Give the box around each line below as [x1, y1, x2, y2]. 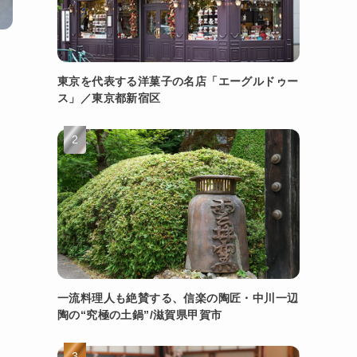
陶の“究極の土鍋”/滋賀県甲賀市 [57, 308, 222, 321]
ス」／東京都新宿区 [57, 91, 161, 104]
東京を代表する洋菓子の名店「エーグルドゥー [57, 74, 299, 88]
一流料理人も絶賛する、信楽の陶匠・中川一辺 [57, 291, 299, 304]
